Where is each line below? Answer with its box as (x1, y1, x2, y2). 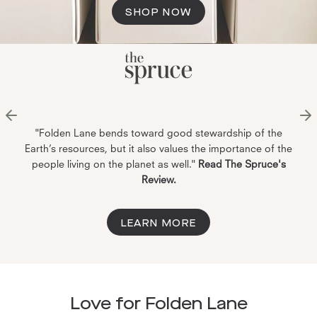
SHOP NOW (125, 6, 192, 19)
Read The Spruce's (197, 158, 286, 170)
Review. (141, 173, 176, 185)
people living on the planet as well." (31, 158, 195, 170)
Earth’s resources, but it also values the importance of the (25, 142, 292, 154)
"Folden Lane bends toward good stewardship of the (35, 127, 282, 139)
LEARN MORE (120, 216, 197, 229)
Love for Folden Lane (69, 291, 248, 314)
